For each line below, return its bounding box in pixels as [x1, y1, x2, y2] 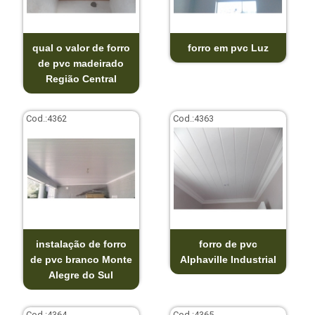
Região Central [45, 72, 117, 84]
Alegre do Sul [49, 269, 114, 281]
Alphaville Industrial [179, 253, 276, 265]
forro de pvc [198, 238, 257, 250]
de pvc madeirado [38, 57, 124, 69]
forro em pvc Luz [187, 41, 269, 53]
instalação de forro [35, 238, 127, 250]
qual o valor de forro [32, 41, 130, 53]
